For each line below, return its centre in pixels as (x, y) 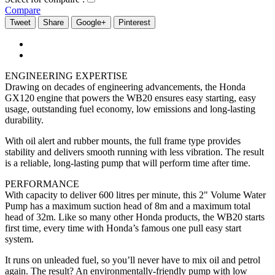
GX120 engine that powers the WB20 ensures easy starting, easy (130, 98)
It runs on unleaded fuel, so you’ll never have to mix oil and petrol (133, 260)
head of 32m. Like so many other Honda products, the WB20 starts (135, 217)
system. (19, 239)
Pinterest (134, 22)
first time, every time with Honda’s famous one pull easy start (123, 228)
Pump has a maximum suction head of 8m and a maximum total (128, 206)
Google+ (91, 22)
